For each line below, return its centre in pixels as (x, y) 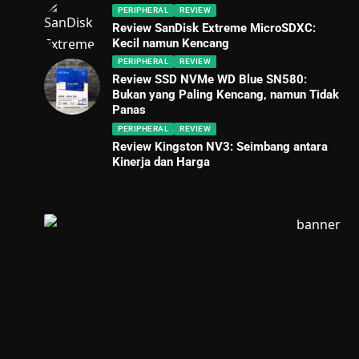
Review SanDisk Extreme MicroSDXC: (214, 28)
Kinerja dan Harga (161, 161)
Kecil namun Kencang (171, 43)
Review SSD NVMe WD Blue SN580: (210, 79)
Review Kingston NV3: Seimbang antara (220, 146)
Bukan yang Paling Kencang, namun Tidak (226, 95)
